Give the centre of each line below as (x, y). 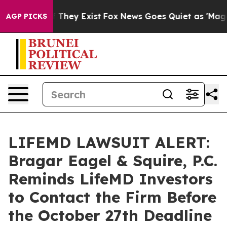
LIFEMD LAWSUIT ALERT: (109, 142)
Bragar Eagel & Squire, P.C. (113, 161)
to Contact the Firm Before (112, 197)
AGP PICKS (27, 16)
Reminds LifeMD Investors (110, 179)
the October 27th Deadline (110, 215)
